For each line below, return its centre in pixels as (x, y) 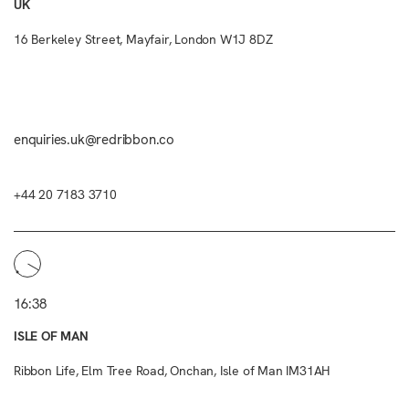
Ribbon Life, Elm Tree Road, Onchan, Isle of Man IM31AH (172, 371)
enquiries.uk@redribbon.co (94, 140)
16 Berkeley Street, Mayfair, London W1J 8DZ (143, 39)
